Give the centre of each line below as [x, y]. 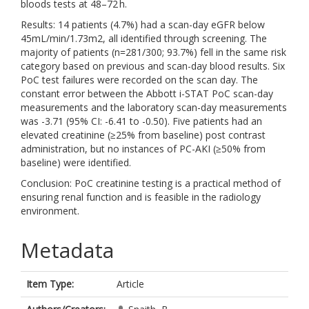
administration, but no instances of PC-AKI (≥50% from [143, 149]
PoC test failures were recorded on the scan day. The [139, 80]
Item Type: [50, 284]
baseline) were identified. [76, 162]
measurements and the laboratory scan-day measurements [154, 107]
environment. [50, 211]
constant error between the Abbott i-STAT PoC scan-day [147, 93]
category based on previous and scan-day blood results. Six [153, 66]
